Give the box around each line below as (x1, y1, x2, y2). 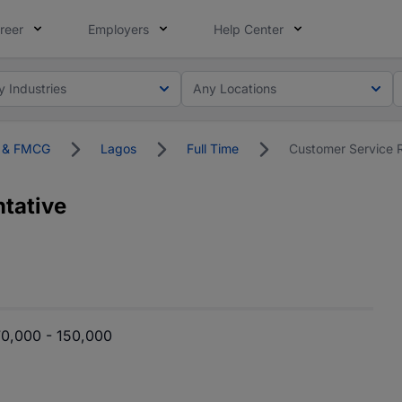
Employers (88, 22, 149, 37)
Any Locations (193, 80, 277, 96)
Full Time (187, 141, 239, 156)
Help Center (214, 22, 284, 37)
